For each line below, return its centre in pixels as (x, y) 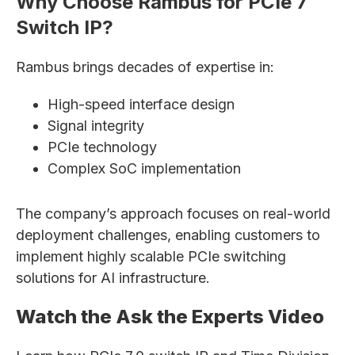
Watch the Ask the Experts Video (170, 317)
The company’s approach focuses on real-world (173, 214)
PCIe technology (102, 147)
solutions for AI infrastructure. (113, 278)
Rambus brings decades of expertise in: (145, 67)
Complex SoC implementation (144, 168)
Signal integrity (96, 126)
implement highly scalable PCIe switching (151, 256)
